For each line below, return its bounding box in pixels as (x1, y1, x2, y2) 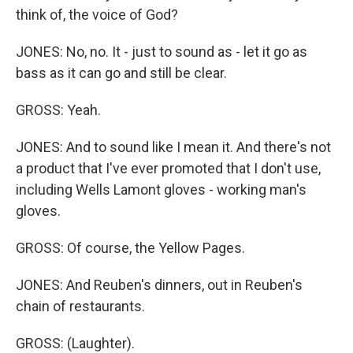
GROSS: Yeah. (16, 102, 101, 118)
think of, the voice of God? (16, 6, 178, 23)
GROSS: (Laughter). (16, 335, 135, 351)
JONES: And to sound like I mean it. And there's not (16, 139, 331, 155)
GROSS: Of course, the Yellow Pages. (16, 240, 245, 256)
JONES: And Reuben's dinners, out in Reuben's (16, 277, 303, 293)
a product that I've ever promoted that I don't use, (16, 160, 321, 176)
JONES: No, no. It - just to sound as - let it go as (16, 43, 307, 60)
